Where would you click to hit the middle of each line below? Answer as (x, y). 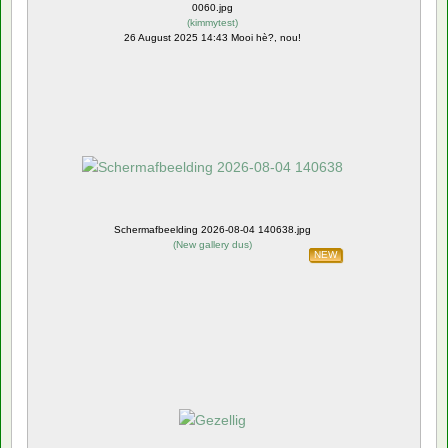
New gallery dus (212, 244)
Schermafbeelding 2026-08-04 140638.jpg (212, 229)
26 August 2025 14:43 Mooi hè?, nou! (212, 37)
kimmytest (212, 22)
